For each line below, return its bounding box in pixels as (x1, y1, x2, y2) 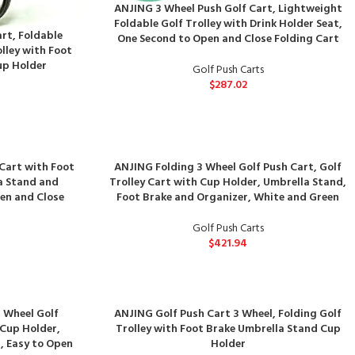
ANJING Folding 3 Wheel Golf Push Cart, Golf (114, 158, 342, 177)
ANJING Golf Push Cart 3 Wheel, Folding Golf (114, 304, 342, 323)
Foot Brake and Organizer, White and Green (116, 188, 340, 207)
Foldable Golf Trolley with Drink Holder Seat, (113, 14, 342, 33)
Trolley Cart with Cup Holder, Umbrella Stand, (109, 173, 347, 192)
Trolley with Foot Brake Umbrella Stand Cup (115, 319, 341, 338)
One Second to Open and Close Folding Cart (116, 29, 339, 48)
